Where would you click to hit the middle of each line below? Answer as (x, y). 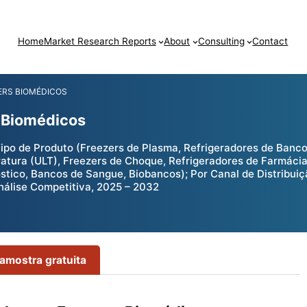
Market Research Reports (100, 41)
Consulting (221, 41)
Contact (270, 41)
